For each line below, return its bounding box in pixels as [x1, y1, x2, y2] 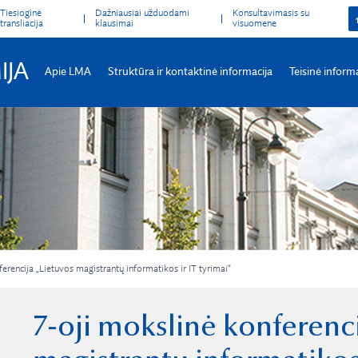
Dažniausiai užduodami [95, 8, 190, 18]
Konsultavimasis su [233, 8, 310, 18]
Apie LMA [45, 66, 91, 78]
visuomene [233, 18, 277, 29]
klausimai [95, 18, 134, 29]
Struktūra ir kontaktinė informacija [108, 66, 272, 78]
